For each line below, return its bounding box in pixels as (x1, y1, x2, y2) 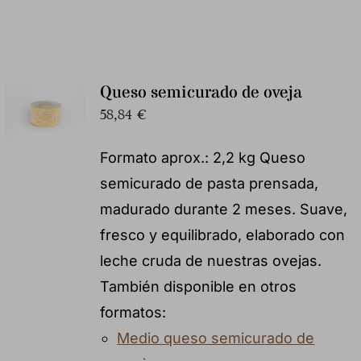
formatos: (99, 303, 166, 321)
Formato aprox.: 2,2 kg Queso (99, 148, 305, 166)
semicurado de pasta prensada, (99, 174, 318, 192)
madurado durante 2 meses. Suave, (99, 200, 347, 218)
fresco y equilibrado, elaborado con (99, 226, 345, 243)
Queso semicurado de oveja (99, 81, 302, 105)
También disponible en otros (99, 277, 297, 295)
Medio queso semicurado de (117, 329, 315, 346)
